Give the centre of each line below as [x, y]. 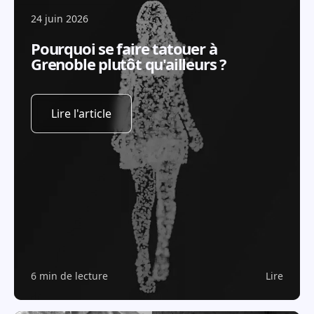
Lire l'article [81, 114]
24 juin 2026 [60, 19]
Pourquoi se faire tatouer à [124, 48]
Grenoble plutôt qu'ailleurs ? [129, 64]
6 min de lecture [69, 276]
